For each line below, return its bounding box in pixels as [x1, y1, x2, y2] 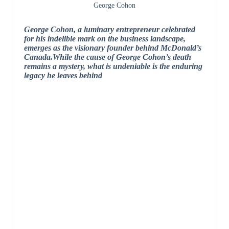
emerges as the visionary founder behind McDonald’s [24, 43, 201, 53]
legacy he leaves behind [24, 71, 102, 80]
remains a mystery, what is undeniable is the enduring [24, 62, 202, 71]
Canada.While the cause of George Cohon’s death [24, 53, 191, 62]
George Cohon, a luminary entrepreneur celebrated [24, 25, 195, 34]
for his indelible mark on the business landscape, [24, 34, 186, 43]
